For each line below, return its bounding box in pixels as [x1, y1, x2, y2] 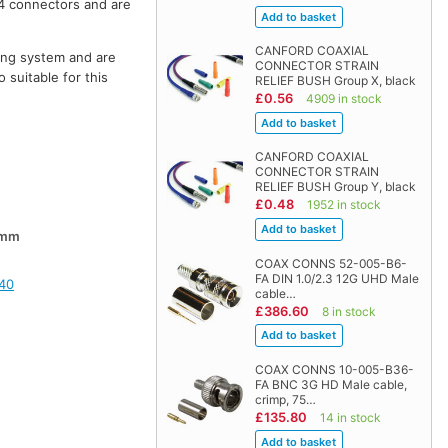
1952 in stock [306, 197, 381, 213]
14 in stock [319, 409, 381, 425]
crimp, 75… [254, 391, 316, 407]
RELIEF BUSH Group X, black [254, 73, 416, 89]
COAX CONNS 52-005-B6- [254, 255, 407, 271]
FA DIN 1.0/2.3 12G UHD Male [254, 270, 419, 286]
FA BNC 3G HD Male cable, [254, 376, 407, 392]
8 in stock [321, 303, 376, 319]
